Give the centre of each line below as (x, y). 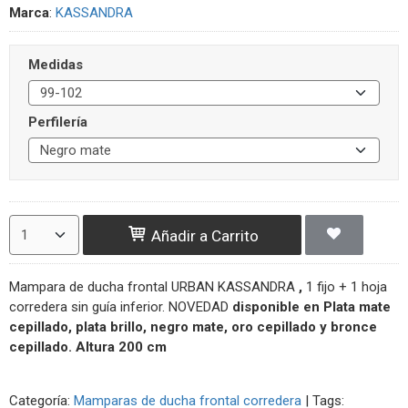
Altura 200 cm (119, 347)
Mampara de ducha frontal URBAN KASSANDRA (154, 286)
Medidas (56, 64)
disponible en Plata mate (311, 306)
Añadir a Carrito (203, 236)
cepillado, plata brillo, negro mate (117, 326)
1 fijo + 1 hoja (347, 286)
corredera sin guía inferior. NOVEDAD (121, 306)
